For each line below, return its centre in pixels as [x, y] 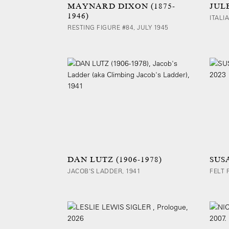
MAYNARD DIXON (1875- [121, 6]
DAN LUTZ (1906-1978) [115, 160]
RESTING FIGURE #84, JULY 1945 [118, 27]
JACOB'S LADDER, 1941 [104, 171]
